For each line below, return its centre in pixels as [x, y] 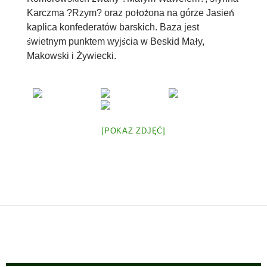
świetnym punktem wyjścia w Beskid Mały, [115, 41]
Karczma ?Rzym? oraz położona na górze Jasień [130, 13]
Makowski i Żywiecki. [71, 55]
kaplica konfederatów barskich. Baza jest [113, 27]
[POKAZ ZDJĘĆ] [133, 131]
